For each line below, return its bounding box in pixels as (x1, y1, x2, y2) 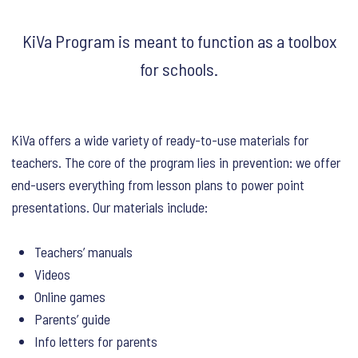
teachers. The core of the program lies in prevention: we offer (11, 153, 341, 171)
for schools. (140, 58, 218, 79)
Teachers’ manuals (34, 243, 133, 261)
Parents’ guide (34, 310, 110, 328)
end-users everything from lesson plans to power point (11, 175, 305, 193)
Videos (34, 265, 70, 284)
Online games (34, 288, 105, 306)
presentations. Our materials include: (11, 197, 209, 216)
